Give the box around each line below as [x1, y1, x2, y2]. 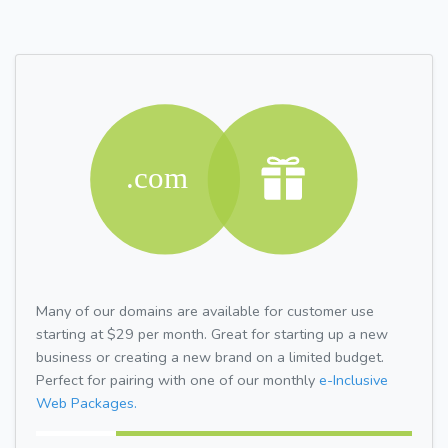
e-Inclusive [319, 369, 388, 390]
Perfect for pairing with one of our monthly [36, 369, 319, 390]
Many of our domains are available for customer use [36, 300, 374, 321]
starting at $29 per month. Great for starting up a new [36, 323, 388, 344]
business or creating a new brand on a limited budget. [36, 346, 384, 367]
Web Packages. [36, 392, 137, 413]
